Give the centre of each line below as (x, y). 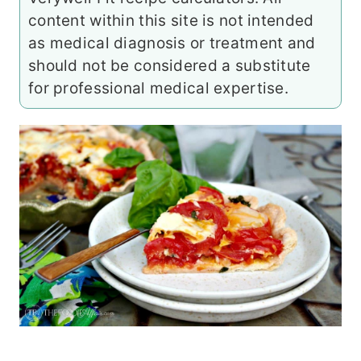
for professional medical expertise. (158, 88)
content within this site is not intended (171, 20)
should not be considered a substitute (170, 65)
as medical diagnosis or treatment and (172, 43)
